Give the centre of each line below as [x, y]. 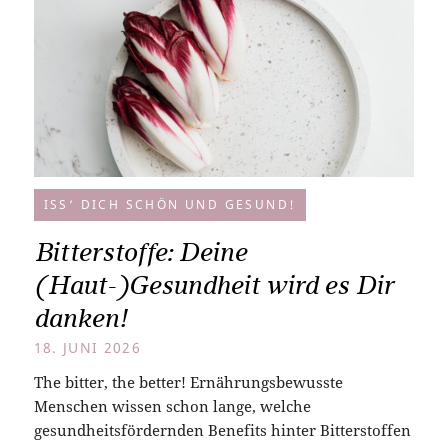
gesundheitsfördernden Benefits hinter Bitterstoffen [222, 429]
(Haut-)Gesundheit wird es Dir [213, 284]
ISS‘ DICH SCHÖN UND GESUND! [170, 204]
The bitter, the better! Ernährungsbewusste [188, 381]
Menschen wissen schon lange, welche [172, 405]
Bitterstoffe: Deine [140, 251]
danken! [80, 317]
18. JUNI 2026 [87, 347]
